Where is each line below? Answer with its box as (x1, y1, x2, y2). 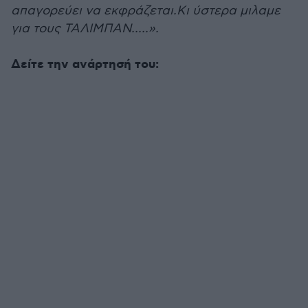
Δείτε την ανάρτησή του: (11, 56, 159, 73)
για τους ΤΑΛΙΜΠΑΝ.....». (11, 21, 159, 36)
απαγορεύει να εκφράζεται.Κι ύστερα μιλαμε (11, 3, 280, 18)
